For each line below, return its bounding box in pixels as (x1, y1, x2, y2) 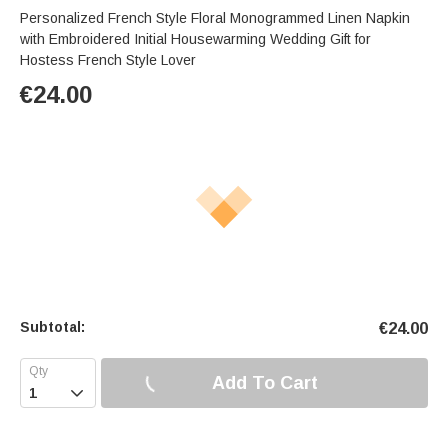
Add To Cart (211, 372, 318, 393)
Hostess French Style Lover (20, 52, 196, 69)
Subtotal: (20, 319, 85, 336)
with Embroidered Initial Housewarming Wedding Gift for (20, 31, 371, 48)
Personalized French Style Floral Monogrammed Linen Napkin (20, 10, 410, 27)
